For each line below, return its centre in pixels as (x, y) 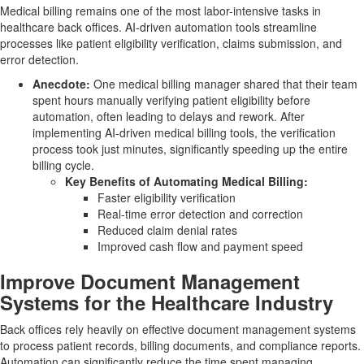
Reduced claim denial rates (167, 230)
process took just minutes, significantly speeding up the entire (190, 149)
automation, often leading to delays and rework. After (169, 117)
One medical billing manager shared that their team (224, 84)
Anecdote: (61, 84)
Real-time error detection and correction (200, 214)
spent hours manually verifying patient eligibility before (171, 100)
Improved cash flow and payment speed (200, 247)
